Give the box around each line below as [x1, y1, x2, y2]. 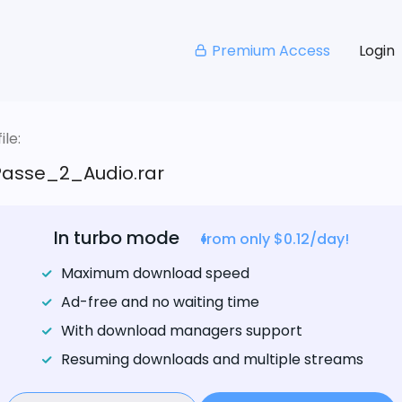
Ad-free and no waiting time [60, 292, 259, 313]
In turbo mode [53, 225, 179, 251]
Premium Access [211, 39, 330, 61]
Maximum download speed [60, 263, 249, 284]
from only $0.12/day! [200, 229, 349, 250]
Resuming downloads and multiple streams [60, 349, 363, 371]
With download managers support [60, 320, 302, 342]
